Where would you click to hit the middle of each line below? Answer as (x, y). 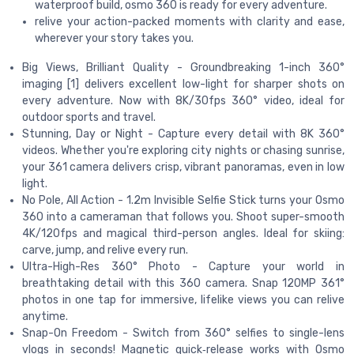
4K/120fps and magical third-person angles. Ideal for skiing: (183, 233)
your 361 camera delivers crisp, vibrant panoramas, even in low (183, 167)
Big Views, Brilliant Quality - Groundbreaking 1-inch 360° (183, 67)
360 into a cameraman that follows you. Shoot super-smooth (183, 217)
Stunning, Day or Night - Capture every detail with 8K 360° (183, 134)
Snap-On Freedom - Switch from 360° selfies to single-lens (183, 333)
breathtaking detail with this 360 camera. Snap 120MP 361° (183, 283)
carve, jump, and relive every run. (105, 250)
